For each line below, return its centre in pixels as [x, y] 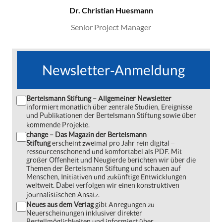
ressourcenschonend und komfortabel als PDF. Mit [104, 151]
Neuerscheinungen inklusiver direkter [84, 213]
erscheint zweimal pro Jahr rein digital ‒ [113, 143]
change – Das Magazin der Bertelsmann [86, 135]
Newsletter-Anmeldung [113, 70]
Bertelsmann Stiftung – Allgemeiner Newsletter [99, 98]
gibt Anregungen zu [124, 204]
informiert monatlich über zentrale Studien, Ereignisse [109, 107]
